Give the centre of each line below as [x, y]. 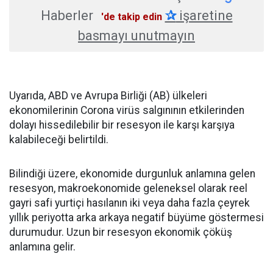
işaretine [204, 16]
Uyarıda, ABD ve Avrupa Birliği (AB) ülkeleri [108, 96]
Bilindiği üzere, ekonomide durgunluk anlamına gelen [132, 174]
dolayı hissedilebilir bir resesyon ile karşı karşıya [122, 125]
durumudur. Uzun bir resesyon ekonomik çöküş [121, 232]
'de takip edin [131, 17]
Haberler [67, 16]
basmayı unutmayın [136, 36]
